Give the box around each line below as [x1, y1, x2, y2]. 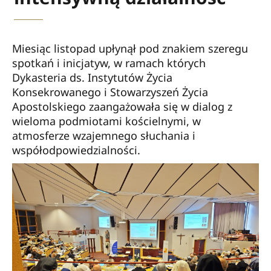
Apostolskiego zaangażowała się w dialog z [12, 99, 232, 114]
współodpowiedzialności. [12, 143, 140, 157]
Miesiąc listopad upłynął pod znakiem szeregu [12, 41, 248, 56]
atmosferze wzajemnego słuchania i [12, 128, 195, 143]
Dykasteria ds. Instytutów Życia [12, 70, 172, 85]
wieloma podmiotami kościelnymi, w [12, 114, 201, 128]
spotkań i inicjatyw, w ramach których [12, 56, 206, 70]
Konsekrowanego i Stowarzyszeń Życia [12, 85, 208, 99]
